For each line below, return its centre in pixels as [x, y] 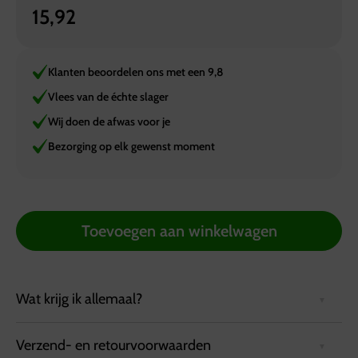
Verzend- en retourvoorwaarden [113, 345]
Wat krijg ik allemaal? [79, 298]
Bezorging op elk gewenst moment [131, 146]
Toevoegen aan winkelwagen [179, 231]
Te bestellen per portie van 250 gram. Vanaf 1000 [167, 344]
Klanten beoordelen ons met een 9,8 [135, 72]
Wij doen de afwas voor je [109, 121]
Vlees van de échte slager [108, 96]
